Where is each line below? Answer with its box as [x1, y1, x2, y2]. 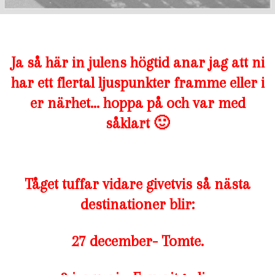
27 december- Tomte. [71, 232, 204, 250]
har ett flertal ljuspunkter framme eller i [10, 74, 265, 92]
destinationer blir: [80, 195, 195, 214]
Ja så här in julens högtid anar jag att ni [10, 53, 265, 72]
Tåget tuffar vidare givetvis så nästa [25, 175, 250, 193]
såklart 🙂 [106, 114, 169, 133]
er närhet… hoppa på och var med [29, 94, 246, 112]
